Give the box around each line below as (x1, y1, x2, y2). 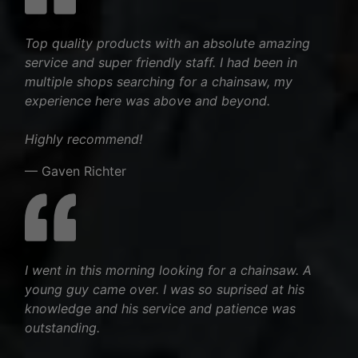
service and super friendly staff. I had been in (25, 54, 297, 70)
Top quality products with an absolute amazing (25, 34, 310, 51)
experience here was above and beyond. (25, 92, 270, 109)
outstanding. (25, 319, 100, 336)
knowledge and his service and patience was (25, 300, 296, 316)
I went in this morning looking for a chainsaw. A (25, 261, 312, 278)
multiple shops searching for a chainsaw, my (25, 73, 292, 89)
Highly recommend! (25, 130, 142, 147)
